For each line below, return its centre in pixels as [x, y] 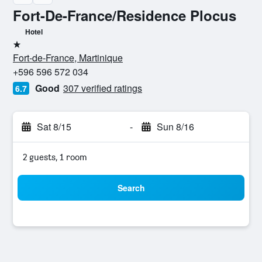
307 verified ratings [103, 88]
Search [131, 188]
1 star [24, 49]
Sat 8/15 [54, 127]
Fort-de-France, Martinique [68, 58]
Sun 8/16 [175, 127]
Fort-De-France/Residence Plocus [125, 15]
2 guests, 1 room [55, 157]
